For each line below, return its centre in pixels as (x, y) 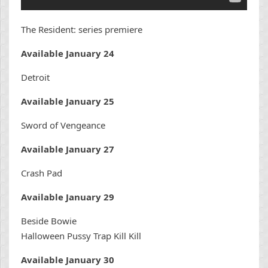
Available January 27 (68, 149)
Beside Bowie (49, 220)
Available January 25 (68, 101)
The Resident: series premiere (82, 29)
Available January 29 (68, 197)
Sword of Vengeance (63, 125)
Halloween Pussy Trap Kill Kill (81, 235)
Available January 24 (68, 53)
